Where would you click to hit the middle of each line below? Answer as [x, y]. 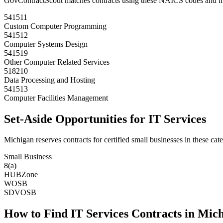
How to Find [37, 214]
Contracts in [163, 214]
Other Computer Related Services [57, 62]
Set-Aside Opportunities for [76, 119]
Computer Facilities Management [56, 98]
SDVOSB [20, 193]
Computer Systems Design [46, 44]
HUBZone [21, 175]
